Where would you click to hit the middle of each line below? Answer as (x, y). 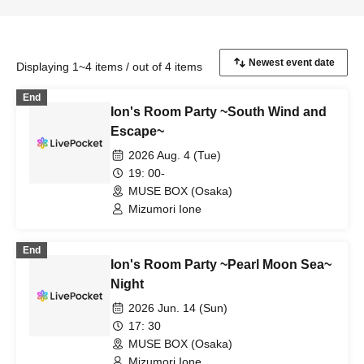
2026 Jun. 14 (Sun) (178, 308)
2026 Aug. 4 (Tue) (175, 155)
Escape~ (137, 131)
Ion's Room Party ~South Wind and (219, 112)
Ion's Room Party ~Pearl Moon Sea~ (221, 264)
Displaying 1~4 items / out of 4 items (109, 67)
